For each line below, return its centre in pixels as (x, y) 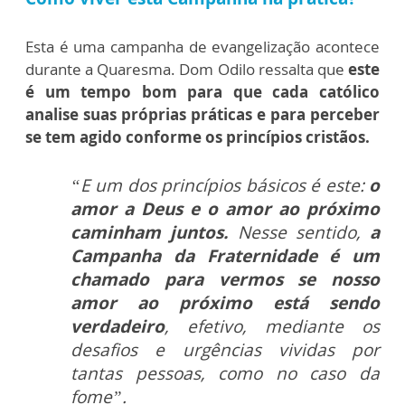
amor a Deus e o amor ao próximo (225, 209)
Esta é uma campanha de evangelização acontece (202, 47)
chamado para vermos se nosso (225, 280)
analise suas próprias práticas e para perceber (202, 115)
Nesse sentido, (299, 233)
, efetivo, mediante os (272, 327)
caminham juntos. (150, 233)
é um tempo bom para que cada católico (202, 92)
